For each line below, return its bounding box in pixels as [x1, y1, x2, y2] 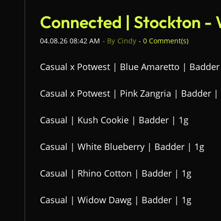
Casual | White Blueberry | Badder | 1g [40, 141, 204, 152]
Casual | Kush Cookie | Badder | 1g [40, 114, 188, 126]
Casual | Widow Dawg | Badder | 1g [40, 194, 191, 206]
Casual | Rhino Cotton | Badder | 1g [40, 167, 191, 179]
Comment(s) [147, 36, 188, 45]
